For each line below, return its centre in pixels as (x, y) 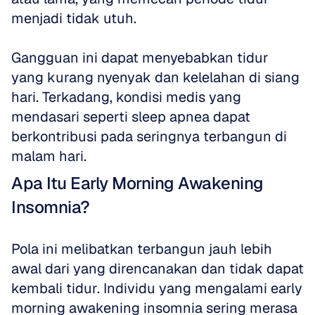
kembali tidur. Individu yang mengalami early (157, 288)
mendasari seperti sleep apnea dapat (131, 117)
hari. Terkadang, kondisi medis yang (126, 97)
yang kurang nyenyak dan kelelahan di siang (155, 77)
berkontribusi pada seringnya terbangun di (149, 136)
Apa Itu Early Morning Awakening (137, 183)
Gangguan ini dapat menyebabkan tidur (140, 58)
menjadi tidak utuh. (74, 18)
